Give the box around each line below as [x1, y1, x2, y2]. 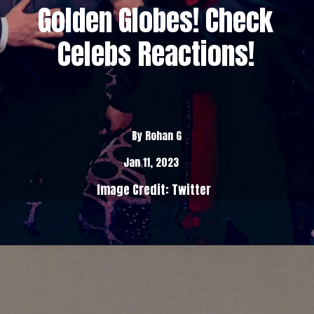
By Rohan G [132, 128, 182, 144]
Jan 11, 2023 [123, 154, 179, 171]
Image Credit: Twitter [97, 181, 212, 200]
